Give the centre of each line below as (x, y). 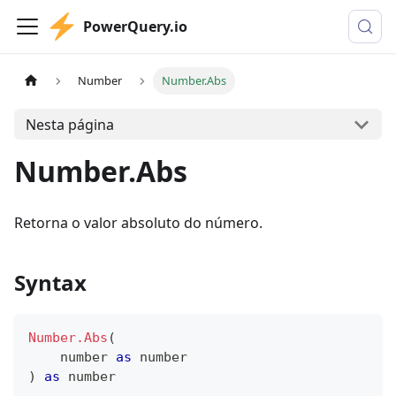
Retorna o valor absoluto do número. (138, 223)
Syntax (50, 282)
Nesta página (69, 124)
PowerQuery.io (135, 27)
